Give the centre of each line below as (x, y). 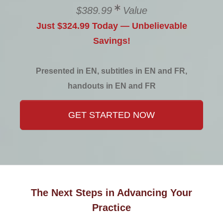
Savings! (111, 41)
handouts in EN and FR (111, 86)
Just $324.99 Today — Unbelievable (111, 26)
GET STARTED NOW (111, 115)
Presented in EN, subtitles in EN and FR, (111, 71)
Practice (111, 208)
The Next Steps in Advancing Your (111, 193)
